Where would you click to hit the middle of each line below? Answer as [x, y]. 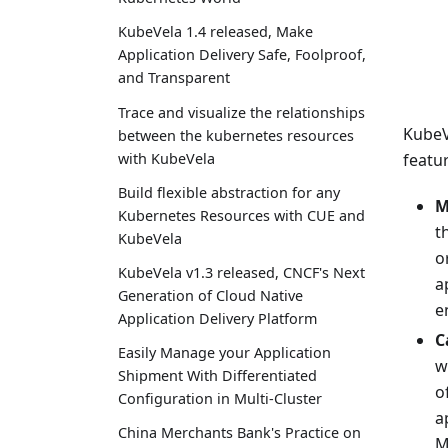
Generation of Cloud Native [210, 295]
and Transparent [174, 78]
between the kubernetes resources [236, 135]
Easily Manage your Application [224, 353]
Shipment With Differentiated [217, 376]
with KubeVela [166, 158]
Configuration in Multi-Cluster [220, 399]
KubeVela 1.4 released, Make [215, 32]
